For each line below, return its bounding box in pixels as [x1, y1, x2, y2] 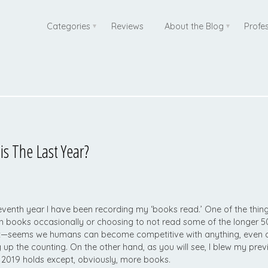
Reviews [111, 20, 144, 32]
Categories [47, 20, 91, 32]
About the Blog [164, 20, 224, 32]
